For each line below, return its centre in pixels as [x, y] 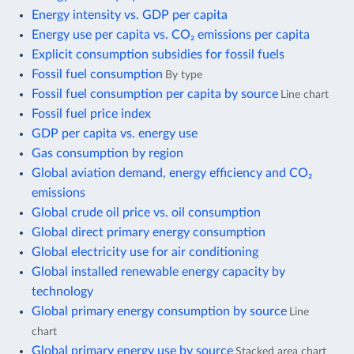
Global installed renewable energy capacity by [158, 271]
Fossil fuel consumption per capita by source [155, 94]
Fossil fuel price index [91, 113]
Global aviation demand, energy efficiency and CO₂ [172, 173]
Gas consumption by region [107, 153]
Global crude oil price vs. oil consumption [146, 212]
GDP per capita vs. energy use [115, 133]
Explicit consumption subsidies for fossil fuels [158, 54]
